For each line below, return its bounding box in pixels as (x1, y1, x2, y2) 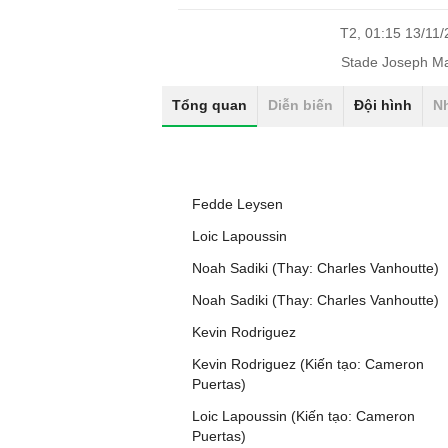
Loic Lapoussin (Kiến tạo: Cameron (192, 408, 415, 424)
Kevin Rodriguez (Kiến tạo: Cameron (192, 356, 424, 372)
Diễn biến (268, 97, 333, 113)
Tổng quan (172, 97, 247, 113)
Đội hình (354, 97, 412, 113)
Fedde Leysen (192, 196, 283, 212)
